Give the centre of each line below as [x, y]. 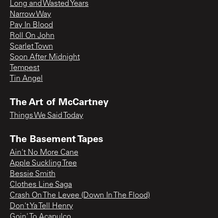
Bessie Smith [33, 174]
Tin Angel [26, 79]
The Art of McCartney [59, 101]
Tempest [25, 68]
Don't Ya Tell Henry [41, 206]
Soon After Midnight [45, 57]
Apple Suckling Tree [43, 163]
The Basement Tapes [56, 138]
